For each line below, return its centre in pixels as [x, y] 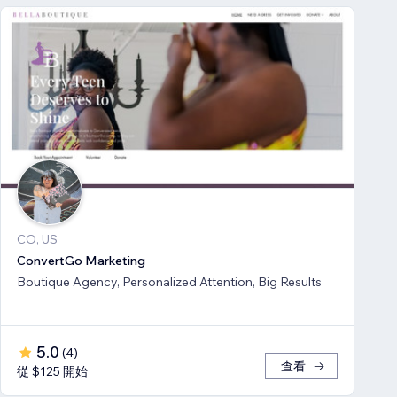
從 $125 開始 [52, 372]
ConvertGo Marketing [81, 261]
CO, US [37, 240]
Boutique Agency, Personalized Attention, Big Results [169, 282]
